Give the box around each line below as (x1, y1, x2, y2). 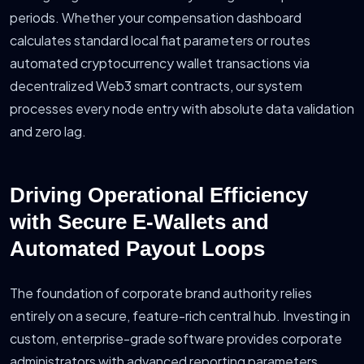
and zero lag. (10, 122, 86, 140)
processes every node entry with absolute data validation (10, 99, 354, 117)
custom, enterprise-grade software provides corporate (10, 329, 342, 347)
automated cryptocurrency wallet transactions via (10, 54, 310, 71)
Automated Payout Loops (10, 236, 265, 261)
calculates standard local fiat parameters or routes (10, 31, 310, 49)
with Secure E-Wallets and (10, 209, 269, 234)
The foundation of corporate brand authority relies (10, 284, 312, 301)
